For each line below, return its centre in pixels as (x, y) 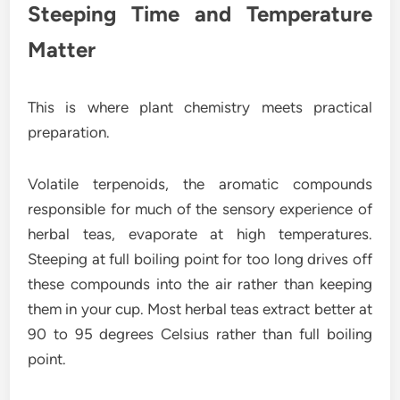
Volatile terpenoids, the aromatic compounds (200, 184)
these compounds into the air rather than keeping (200, 284)
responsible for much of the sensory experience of (200, 209)
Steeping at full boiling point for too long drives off (200, 259)
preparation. (69, 133)
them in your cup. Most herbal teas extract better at (200, 309)
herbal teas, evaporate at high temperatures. (200, 234)
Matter (62, 50)
